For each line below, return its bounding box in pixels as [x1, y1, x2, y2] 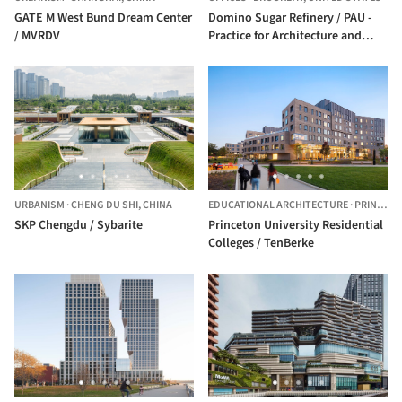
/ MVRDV [14, 27, 60, 46]
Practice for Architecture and [208, 27, 362, 46]
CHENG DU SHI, [71, 197, 143, 213]
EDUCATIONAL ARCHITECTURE [208, 197, 348, 213]
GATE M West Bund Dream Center [14, 9, 192, 28]
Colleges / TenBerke [208, 233, 314, 252]
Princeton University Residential [208, 215, 383, 234]
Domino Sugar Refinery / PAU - [208, 9, 336, 28]
